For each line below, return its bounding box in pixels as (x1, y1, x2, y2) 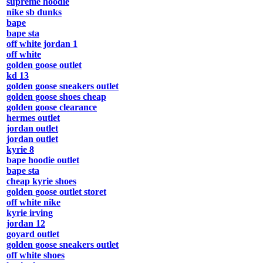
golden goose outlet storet (6, 187, 106, 197)
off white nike (6, 197, 60, 208)
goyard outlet (6, 229, 59, 240)
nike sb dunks (6, 7, 62, 18)
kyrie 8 (6, 144, 34, 155)
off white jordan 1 (6, 39, 77, 49)
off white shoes (6, 250, 65, 261)
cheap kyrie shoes (6, 176, 76, 187)
